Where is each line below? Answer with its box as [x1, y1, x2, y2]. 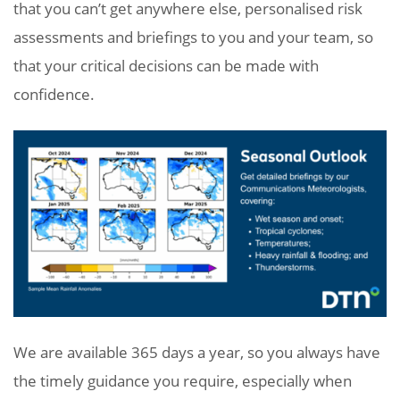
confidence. [13, 83, 95, 104]
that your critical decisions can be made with [13, 54, 319, 76]
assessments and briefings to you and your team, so [13, 26, 373, 47]
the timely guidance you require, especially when [13, 370, 352, 391]
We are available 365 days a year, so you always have [13, 341, 380, 362]
